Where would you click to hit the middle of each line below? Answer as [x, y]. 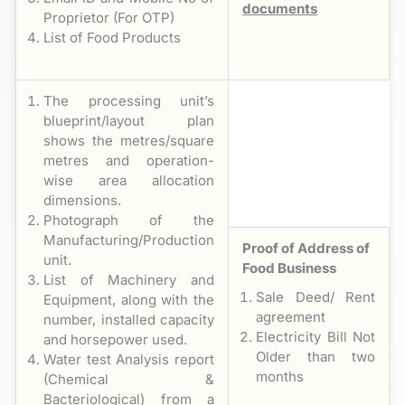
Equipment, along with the [129, 299]
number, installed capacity [129, 319]
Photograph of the [129, 220]
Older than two [316, 356]
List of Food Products [112, 37]
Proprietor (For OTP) [109, 17]
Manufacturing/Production [129, 240]
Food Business [289, 268]
